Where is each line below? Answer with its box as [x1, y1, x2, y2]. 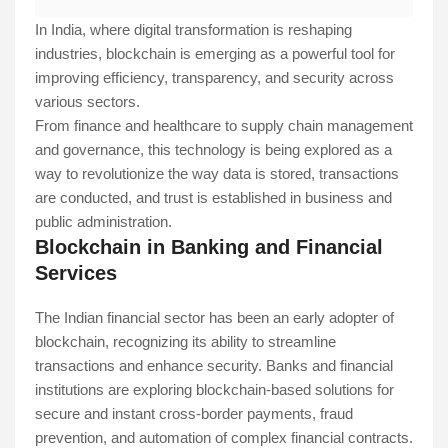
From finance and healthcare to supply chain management [35, 117, 413, 135]
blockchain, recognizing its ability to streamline [35, 333, 336, 351]
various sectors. [35, 93, 144, 111]
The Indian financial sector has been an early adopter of [35, 309, 394, 327]
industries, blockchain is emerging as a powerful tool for [35, 45, 395, 63]
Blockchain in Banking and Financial [35, 236, 383, 259]
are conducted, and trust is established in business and [35, 189, 392, 207]
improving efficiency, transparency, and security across [35, 69, 394, 87]
